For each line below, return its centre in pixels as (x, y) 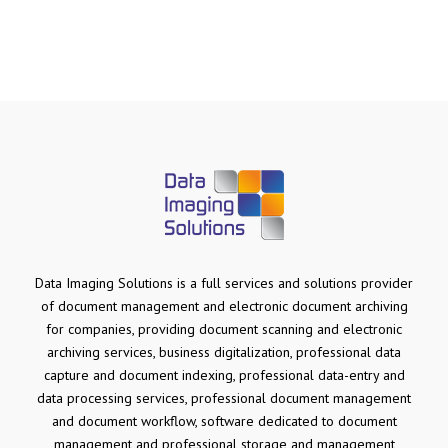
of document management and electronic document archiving (224, 305)
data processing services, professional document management (224, 397)
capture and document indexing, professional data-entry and (224, 374)
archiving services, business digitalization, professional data (224, 351)
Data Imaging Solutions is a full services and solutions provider (224, 282)
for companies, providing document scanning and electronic (224, 328)
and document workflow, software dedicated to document (224, 420)
